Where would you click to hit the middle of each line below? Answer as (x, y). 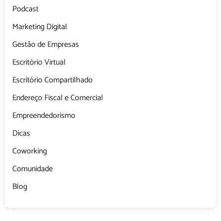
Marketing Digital (40, 27)
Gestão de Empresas (46, 45)
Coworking (30, 151)
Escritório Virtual (39, 63)
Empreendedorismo (44, 116)
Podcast (25, 9)
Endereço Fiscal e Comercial (58, 98)
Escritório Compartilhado (53, 80)
